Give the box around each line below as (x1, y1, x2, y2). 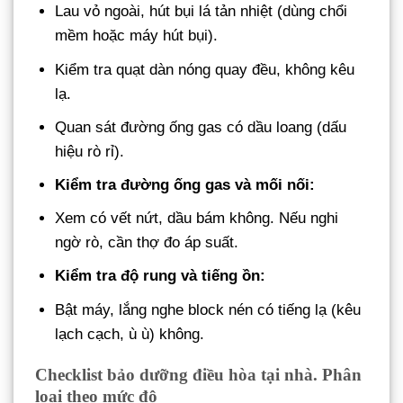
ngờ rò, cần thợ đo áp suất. (55, 234, 239, 252)
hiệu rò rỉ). (55, 142, 125, 160)
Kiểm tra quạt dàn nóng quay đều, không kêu (55, 60, 355, 78)
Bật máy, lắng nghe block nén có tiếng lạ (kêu (55, 300, 362, 318)
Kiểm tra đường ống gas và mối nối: (55, 176, 316, 194)
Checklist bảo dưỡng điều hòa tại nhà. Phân (35, 365, 362, 385)
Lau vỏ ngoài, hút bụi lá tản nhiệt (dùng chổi (55, 3, 348, 21)
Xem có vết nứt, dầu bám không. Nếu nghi (55, 210, 339, 228)
